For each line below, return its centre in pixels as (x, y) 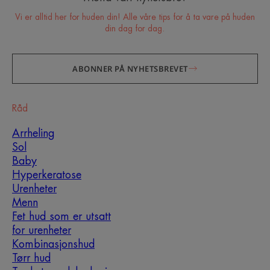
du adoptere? (135, 247)
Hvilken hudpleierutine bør (135, 231)
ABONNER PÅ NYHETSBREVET (130, 68)
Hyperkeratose (47, 175)
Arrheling (33, 133)
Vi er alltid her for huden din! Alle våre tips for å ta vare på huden (135, 17)
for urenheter (42, 231)
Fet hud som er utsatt (61, 217)
